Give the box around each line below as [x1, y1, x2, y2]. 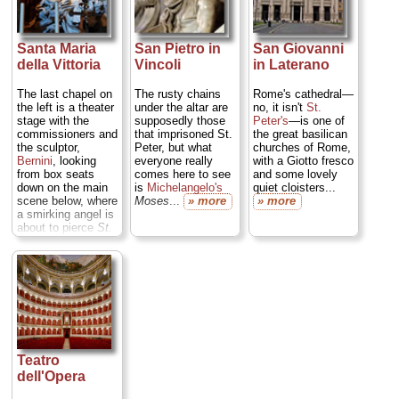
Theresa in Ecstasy [16, 233, 118, 248]
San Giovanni [252, 40, 344, 56]
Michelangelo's [147, 180, 224, 194]
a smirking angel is [16, 207, 114, 221]
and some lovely [252, 167, 338, 181]
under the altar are [134, 100, 229, 114]
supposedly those [134, 113, 226, 127]
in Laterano [252, 56, 330, 72]
